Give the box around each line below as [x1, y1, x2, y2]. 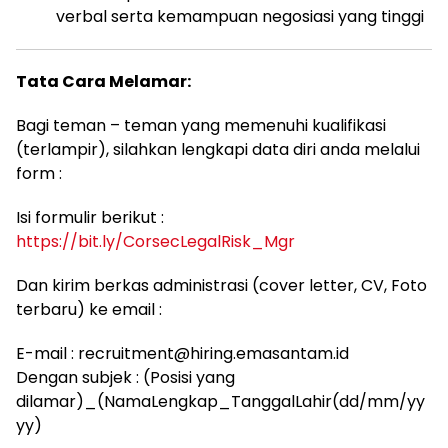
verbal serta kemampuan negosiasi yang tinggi [56, 5, 424, 28]
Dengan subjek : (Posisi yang [16, 366, 235, 389]
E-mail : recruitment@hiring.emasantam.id [16, 342, 349, 365]
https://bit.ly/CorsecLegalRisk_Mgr [16, 230, 295, 253]
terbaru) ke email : [16, 298, 162, 321]
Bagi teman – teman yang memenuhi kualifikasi [16, 114, 386, 137]
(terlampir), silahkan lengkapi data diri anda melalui [16, 138, 420, 161]
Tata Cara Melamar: [16, 70, 191, 93]
